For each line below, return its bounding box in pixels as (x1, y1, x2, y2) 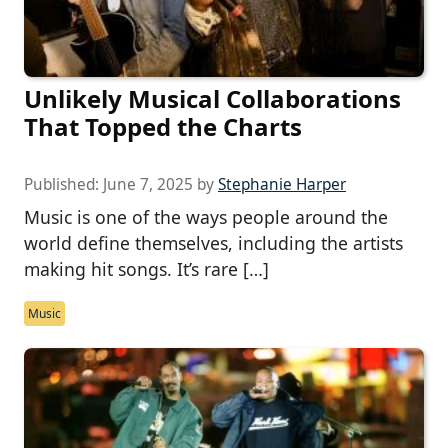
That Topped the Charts (24, 110, 302, 144)
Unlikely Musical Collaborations (24, 82, 401, 116)
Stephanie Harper (218, 174, 346, 196)
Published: (24, 174, 103, 196)
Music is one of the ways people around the (24, 205, 388, 230)
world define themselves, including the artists (24, 231, 403, 256)
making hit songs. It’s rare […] (24, 257, 269, 282)
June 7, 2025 (103, 174, 193, 196)
